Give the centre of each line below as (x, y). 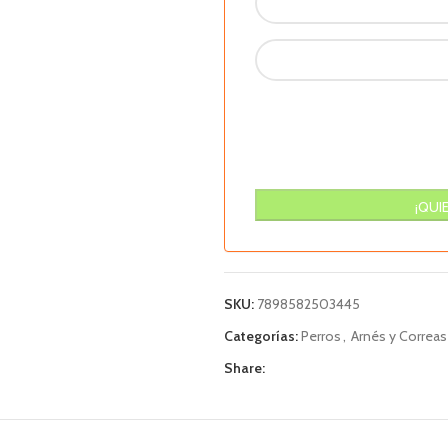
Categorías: (261, 336)
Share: (244, 368)
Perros (321, 336)
